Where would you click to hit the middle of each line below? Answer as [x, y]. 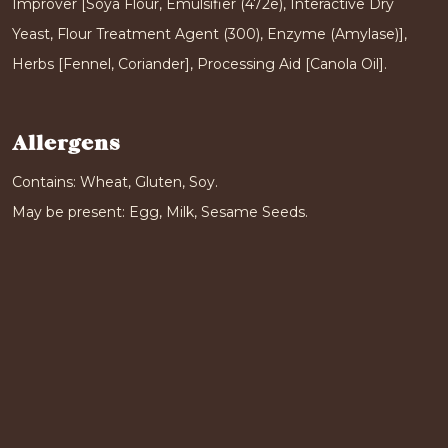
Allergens [66, 143]
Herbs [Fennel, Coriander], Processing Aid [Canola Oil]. [199, 63]
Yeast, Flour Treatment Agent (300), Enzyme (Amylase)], [209, 33]
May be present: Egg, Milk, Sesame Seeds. [160, 211]
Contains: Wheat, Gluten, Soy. [115, 181]
